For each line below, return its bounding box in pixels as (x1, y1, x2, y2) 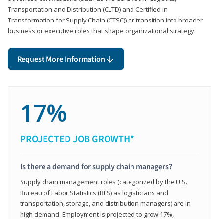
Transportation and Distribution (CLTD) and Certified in (8, 4, 168, 14)
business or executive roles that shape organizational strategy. (8, 26, 196, 35)
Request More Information (17, 53, 105, 65)
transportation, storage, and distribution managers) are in (20, 198, 191, 208)
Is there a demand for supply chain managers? (20, 161, 172, 172)
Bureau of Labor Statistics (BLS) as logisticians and (20, 188, 168, 197)
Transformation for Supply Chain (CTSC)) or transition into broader (8, 15, 203, 24)
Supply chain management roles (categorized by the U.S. (20, 177, 187, 186)
